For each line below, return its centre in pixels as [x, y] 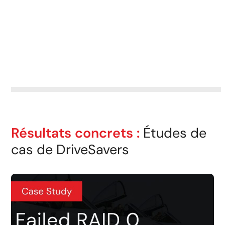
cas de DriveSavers [70, 149]
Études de [173, 133]
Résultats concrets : [76, 133]
